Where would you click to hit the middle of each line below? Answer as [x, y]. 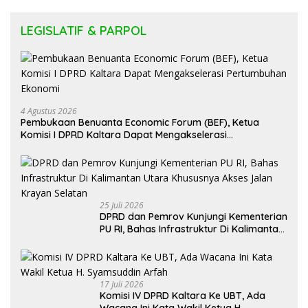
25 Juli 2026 [122, 205]
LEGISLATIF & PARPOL [84, 30]
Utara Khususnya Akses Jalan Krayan [186, 241]
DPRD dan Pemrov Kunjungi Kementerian [194, 216]
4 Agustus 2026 [49, 111]
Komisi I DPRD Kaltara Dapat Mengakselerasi [124, 134]
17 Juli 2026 [122, 284]
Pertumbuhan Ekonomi [73, 147]
